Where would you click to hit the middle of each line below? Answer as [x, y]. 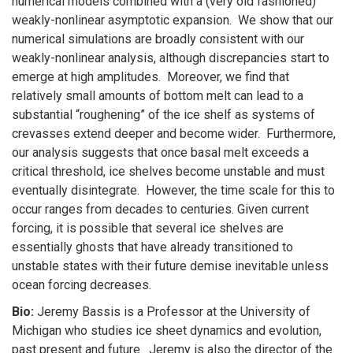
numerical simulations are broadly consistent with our [158, 39]
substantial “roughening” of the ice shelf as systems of [163, 114]
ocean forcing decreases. [85, 284]
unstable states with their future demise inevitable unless [170, 266]
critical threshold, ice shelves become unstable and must [168, 171]
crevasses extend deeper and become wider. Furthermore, [174, 133]
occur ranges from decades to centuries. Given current [160, 209]
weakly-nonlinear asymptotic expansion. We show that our [173, 20]
